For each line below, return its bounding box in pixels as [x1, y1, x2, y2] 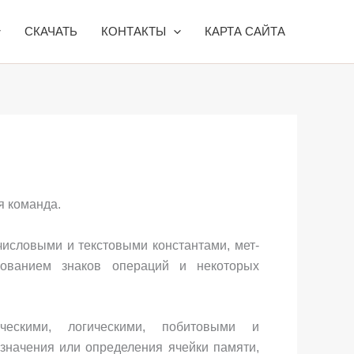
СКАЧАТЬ [24, 24, 77, 38]
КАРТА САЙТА [205, 24, 285, 38]
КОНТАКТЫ [101, 24, 166, 38]
